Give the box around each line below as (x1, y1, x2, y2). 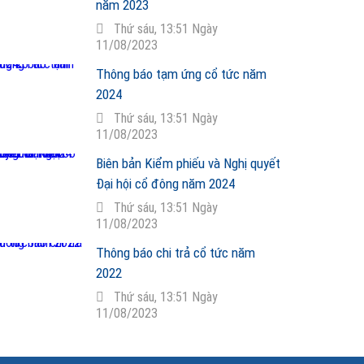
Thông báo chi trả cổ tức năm (95, 245, 255, 261)
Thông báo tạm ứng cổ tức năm (95, 66, 266, 82)
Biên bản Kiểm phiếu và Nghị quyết (95, 155, 280, 171)
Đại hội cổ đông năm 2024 (95, 175, 235, 192)
